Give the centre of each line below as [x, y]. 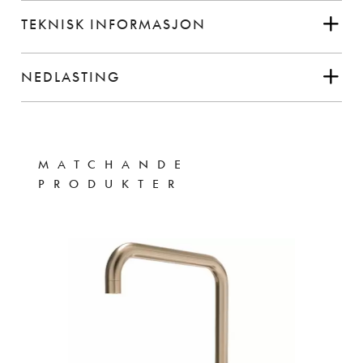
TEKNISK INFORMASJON [114, 24]
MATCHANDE [113, 164]
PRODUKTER [110, 183]
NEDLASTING [71, 77]
